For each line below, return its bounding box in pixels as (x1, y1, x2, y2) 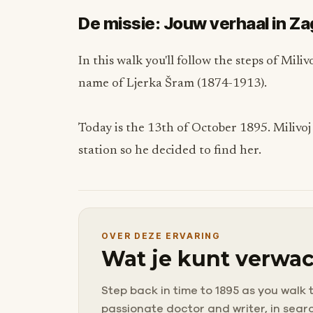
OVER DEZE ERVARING (101, 230, 221, 241)
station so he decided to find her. (78, 144, 261, 157)
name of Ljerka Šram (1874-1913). (78, 77, 267, 90)
